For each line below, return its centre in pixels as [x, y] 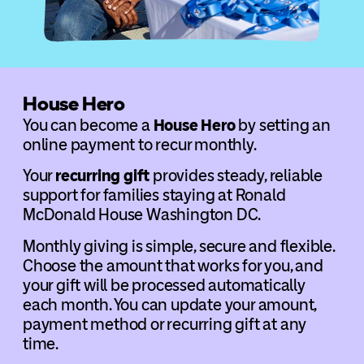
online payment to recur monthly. [139, 144]
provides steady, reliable [236, 176]
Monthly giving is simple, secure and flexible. [178, 246]
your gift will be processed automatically [164, 285]
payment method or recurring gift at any [165, 324]
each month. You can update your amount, [169, 304]
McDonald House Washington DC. [142, 215]
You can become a [88, 125]
